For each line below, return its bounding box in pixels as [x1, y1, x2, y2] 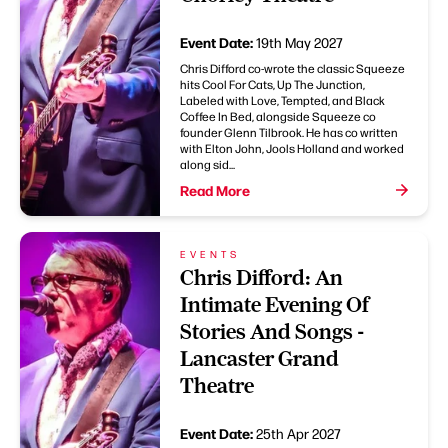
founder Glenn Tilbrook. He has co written [180, 124, 398, 141]
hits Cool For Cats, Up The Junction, [180, 76, 365, 93]
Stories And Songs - [180, 319, 364, 345]
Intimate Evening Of [180, 292, 369, 318]
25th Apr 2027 [256, 424, 341, 443]
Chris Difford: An [180, 265, 343, 291]
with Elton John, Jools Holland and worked [180, 140, 404, 157]
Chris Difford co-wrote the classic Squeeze [180, 60, 405, 77]
